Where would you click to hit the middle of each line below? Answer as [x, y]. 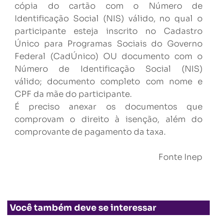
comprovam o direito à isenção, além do [108, 119]
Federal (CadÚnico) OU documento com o [108, 56]
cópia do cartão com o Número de [108, 6]
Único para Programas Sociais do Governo [108, 44]
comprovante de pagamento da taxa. [90, 132]
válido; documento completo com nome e [108, 82]
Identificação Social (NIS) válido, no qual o [108, 19]
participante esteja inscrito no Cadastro [108, 31]
